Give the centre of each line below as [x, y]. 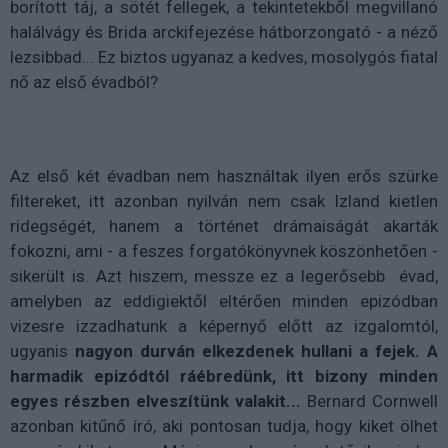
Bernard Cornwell [369, 401]
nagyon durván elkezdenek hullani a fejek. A [256, 351]
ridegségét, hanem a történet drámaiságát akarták [224, 226]
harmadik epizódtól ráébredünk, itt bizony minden [224, 376]
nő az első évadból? [84, 82]
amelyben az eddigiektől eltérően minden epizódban [224, 301]
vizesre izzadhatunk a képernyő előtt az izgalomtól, [224, 326]
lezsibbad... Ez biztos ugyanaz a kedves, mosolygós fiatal [224, 57]
